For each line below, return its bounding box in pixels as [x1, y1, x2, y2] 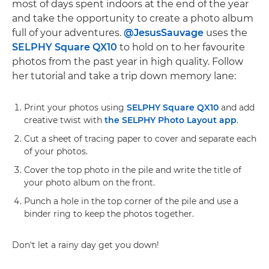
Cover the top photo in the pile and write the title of [24, 165, 241, 175]
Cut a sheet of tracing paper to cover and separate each [24, 133, 256, 144]
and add [219, 102, 255, 113]
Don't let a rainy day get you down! [12, 240, 159, 250]
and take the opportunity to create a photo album [12, 13, 253, 24]
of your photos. [24, 146, 88, 157]
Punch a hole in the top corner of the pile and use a [24, 196, 238, 207]
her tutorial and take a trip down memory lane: [12, 70, 236, 82]
